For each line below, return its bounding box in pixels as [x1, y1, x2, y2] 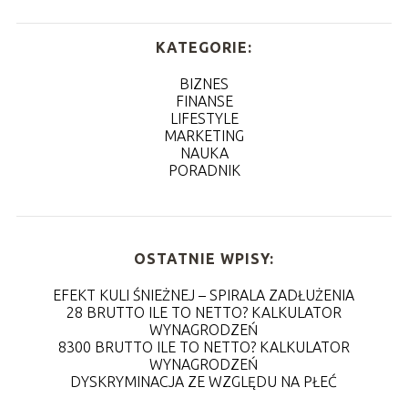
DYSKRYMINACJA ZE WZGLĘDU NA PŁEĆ [70, 372, 338, 390]
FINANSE [175, 92, 233, 109]
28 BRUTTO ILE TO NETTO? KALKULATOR [66, 303, 342, 321]
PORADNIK [168, 161, 240, 178]
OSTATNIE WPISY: [133, 250, 274, 267]
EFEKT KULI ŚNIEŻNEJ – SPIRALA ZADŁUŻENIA [53, 286, 355, 303]
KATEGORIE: [156, 38, 252, 56]
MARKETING [164, 127, 244, 144]
